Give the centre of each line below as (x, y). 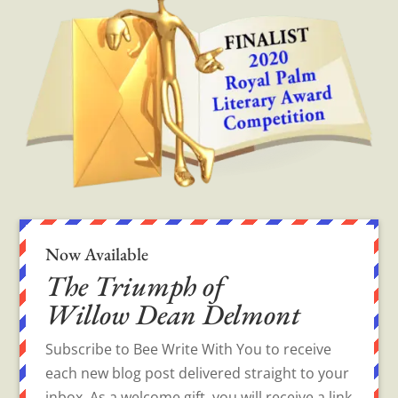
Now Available (97, 255)
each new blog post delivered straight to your (198, 374)
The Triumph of (135, 287)
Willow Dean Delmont (173, 315)
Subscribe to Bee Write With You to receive (189, 350)
